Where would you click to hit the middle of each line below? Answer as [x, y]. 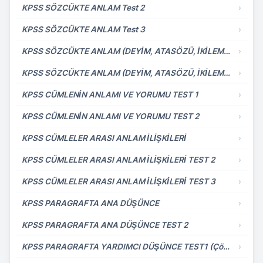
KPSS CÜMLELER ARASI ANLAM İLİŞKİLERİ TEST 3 [119, 181]
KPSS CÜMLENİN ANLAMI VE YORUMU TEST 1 [110, 95]
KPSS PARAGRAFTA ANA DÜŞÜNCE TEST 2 [105, 225]
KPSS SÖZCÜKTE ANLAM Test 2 [83, 8]
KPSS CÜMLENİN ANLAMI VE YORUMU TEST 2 [110, 116]
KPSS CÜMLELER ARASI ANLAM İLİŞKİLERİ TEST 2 [118, 160]
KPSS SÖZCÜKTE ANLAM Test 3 [83, 29]
